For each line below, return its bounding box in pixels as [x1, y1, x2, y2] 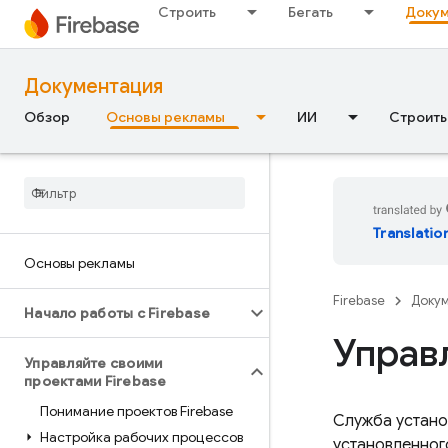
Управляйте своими [24, 354, 163, 372]
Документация [24, 74, 163, 99]
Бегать [288, 3, 333, 21]
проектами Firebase [24, 372, 167, 390]
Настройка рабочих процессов [40, 428, 243, 446]
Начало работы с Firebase [24, 304, 210, 322]
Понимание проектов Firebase [40, 402, 233, 420]
